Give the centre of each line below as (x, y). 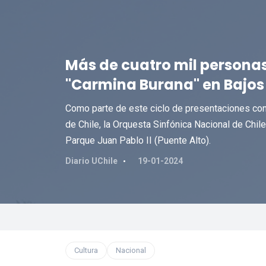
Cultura (86, 250)
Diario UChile (91, 161)
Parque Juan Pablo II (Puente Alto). (138, 140)
